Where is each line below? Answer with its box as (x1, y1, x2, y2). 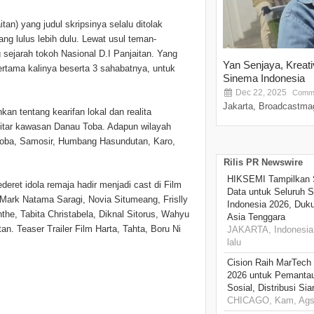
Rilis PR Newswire (224, 157, 303, 168)
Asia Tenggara (227, 212, 285, 223)
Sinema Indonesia (223, 72, 305, 85)
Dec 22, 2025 (233, 88, 287, 98)
